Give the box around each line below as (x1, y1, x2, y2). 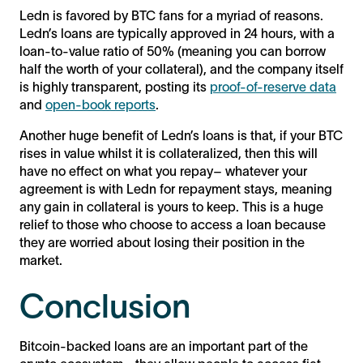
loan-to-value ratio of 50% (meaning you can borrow (19, 43, 326, 58)
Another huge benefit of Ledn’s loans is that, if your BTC (19, 127, 343, 143)
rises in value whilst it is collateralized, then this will (19, 145, 318, 160)
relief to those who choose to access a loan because (19, 216, 326, 232)
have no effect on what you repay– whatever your (19, 163, 307, 178)
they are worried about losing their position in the (19, 234, 305, 250)
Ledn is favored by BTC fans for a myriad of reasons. (19, 7, 323, 23)
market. (19, 252, 62, 267)
